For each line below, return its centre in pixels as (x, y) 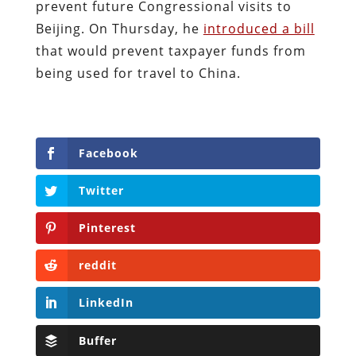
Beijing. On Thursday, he (119, 28)
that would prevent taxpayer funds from (170, 50)
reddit (97, 265)
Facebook (108, 153)
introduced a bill (259, 28)
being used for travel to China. (140, 73)
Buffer (97, 340)
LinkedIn (106, 303)
